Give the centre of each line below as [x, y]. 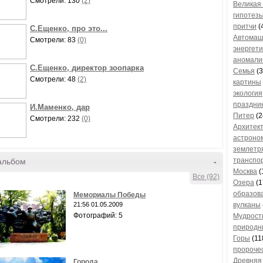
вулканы [247, 205]
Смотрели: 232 [56, 119]
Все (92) [206, 177]
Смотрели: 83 [54, 40]
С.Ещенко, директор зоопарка [87, 68]
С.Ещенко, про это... [69, 28]
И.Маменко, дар [60, 107]
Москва [245, 171]
